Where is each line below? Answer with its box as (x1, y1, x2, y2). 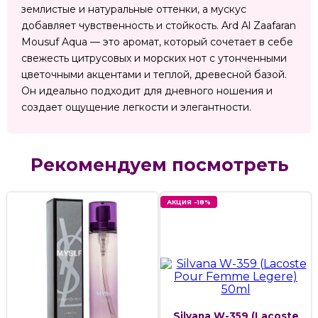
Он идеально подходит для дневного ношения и (21, 84, 273, 98)
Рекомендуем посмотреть (30, 154, 288, 176)
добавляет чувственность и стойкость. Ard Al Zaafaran (21, 19, 296, 33)
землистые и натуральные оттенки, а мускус (21, 3, 246, 16)
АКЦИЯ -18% (167, 198, 211, 207)
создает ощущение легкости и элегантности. (21, 101, 251, 114)
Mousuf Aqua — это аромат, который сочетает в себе (21, 35, 293, 49)
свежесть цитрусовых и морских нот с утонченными (21, 52, 287, 65)
